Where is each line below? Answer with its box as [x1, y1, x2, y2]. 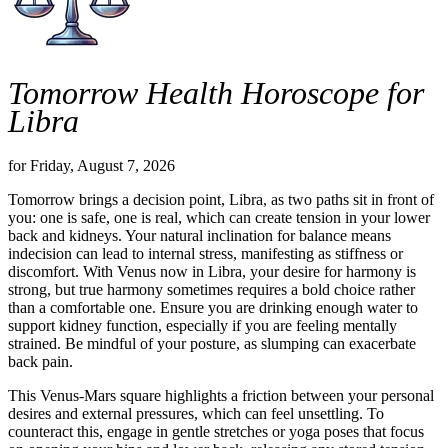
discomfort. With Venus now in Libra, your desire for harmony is [8, 262, 416, 280]
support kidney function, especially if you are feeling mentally [8, 316, 397, 334]
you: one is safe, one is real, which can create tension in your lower [8, 208, 430, 226]
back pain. [8, 352, 73, 370]
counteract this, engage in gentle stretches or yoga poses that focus [8, 422, 424, 440]
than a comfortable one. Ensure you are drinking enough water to [8, 298, 418, 316]
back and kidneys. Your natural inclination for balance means [8, 226, 391, 244]
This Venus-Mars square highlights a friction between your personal [8, 386, 434, 404]
